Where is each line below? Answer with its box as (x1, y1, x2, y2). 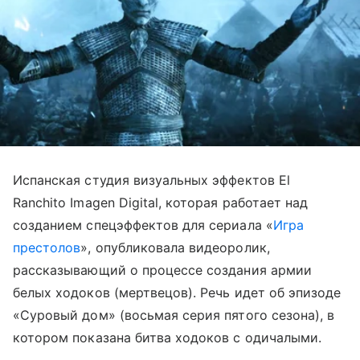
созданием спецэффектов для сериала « (13, 216, 273, 233)
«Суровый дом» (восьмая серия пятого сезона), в (13, 306, 335, 323)
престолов (13, 239, 81, 256)
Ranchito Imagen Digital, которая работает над (13, 194, 309, 211)
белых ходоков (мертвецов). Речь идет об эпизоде (13, 284, 342, 301)
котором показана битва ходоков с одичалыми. (13, 329, 322, 346)
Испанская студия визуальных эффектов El (13, 171, 290, 188)
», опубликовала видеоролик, (80, 239, 270, 256)
